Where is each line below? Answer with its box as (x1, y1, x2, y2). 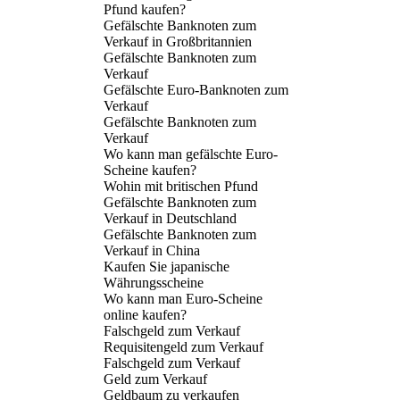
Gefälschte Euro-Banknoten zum (104, 81, 288, 97)
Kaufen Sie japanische (104, 258, 229, 274)
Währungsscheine (104, 274, 204, 290)
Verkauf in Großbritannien (104, 33, 252, 49)
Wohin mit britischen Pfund (104, 178, 258, 194)
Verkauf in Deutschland (104, 210, 237, 226)
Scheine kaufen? (104, 162, 196, 178)
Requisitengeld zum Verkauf (104, 338, 263, 354)
